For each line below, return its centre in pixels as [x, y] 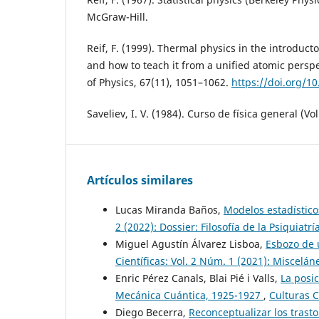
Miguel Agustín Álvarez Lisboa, [190, 244]
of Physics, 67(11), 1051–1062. [159, 82]
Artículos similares [140, 180]
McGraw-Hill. [117, 16]
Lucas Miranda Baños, [169, 209]
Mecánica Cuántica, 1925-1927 [189, 295]
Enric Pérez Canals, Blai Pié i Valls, [198, 278]
